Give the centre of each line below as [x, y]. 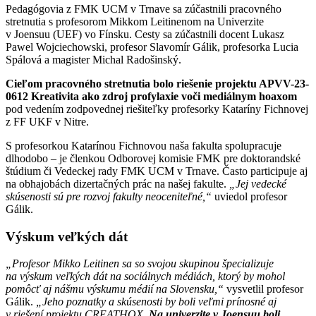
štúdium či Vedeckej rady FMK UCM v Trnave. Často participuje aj [157, 171]
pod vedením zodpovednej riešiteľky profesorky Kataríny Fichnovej [157, 109]
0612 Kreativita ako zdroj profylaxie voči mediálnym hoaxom [151, 96]
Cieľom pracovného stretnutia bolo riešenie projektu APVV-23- [157, 83]
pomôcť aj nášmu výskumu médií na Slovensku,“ [115, 289]
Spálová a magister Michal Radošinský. [93, 59]
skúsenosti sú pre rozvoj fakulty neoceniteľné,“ [109, 196]
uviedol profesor [249, 196]
